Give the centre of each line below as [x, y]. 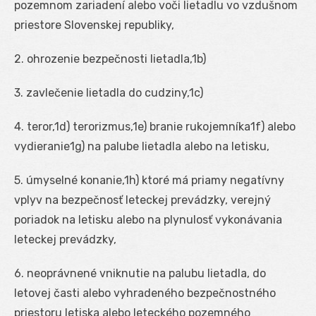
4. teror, [34, 126]
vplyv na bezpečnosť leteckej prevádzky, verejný [142, 200]
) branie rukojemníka [197, 126]
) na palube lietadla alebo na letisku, [175, 146]
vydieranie [42, 146]
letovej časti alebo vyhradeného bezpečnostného [145, 293]
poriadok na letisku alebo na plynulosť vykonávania [148, 219]
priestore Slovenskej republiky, [94, 25]
